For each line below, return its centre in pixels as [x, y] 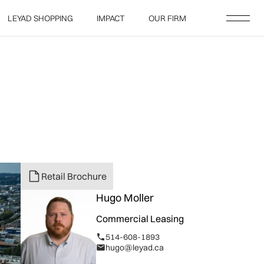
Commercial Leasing [140, 219]
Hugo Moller [125, 198]
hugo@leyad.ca [135, 248]
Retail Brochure [74, 176]
